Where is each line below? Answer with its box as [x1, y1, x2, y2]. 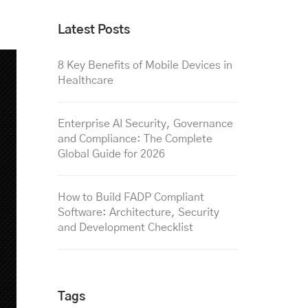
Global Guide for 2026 [57, 148, 165, 159]
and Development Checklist [57, 222, 193, 233]
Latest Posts [57, 24, 130, 36]
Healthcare [57, 75, 113, 86]
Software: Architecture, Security [57, 207, 219, 218]
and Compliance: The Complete [57, 133, 212, 144]
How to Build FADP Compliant [57, 192, 204, 203]
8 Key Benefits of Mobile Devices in [57, 60, 232, 71]
